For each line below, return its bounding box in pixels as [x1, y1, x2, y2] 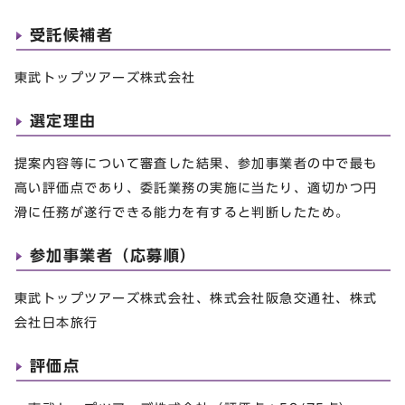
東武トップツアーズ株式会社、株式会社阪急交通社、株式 [14, 290, 378, 305]
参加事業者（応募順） [30, 247, 197, 263]
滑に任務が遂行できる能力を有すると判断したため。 [14, 204, 350, 219]
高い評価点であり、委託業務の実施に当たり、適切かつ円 [14, 180, 378, 194]
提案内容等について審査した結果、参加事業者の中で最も [14, 155, 378, 170]
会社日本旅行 [14, 315, 99, 329]
